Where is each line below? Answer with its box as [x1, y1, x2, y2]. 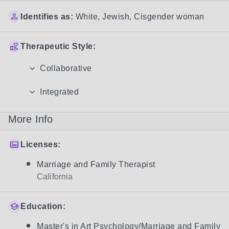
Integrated [40, 87, 79, 96]
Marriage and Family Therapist [37, 160, 155, 169]
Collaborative [40, 64, 92, 73]
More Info [8, 113, 53, 125]
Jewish [102, 12, 129, 21]
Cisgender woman [134, 12, 204, 21]
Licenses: [20, 140, 61, 149]
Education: [20, 202, 65, 211]
